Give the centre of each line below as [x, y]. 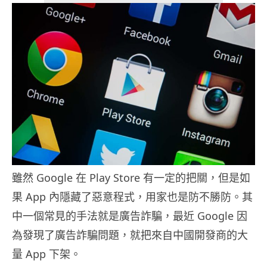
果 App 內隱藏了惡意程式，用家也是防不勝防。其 [132, 197]
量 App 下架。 [46, 254]
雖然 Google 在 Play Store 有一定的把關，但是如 [131, 178]
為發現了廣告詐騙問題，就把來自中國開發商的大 [130, 235]
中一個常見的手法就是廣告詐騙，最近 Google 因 [130, 216]
